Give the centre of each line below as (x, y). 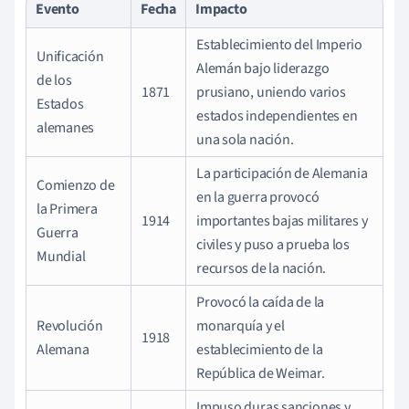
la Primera (67, 209)
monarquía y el (241, 325)
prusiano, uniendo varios (271, 92)
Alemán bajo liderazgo (263, 68)
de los (54, 80)
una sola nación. (245, 139)
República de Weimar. (261, 373)
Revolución (70, 325)
